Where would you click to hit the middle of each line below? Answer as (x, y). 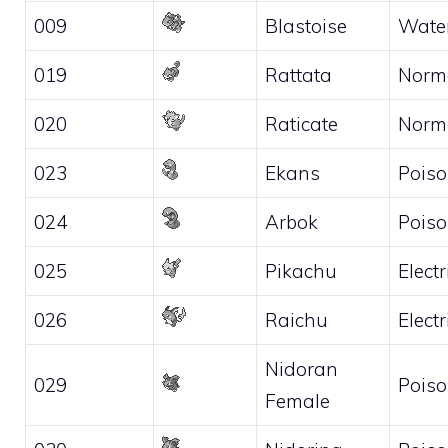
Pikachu (301, 270)
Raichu (296, 319)
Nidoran (301, 368)
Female (297, 400)
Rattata (298, 74)
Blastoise (306, 25)
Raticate (301, 123)
